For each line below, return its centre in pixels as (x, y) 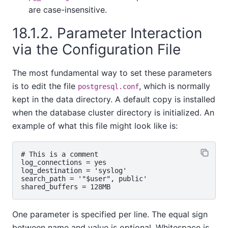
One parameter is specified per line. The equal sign (110, 214)
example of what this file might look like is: (95, 125)
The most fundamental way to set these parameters (112, 73)
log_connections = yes (64, 162)
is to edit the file (45, 86)
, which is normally (175, 86)
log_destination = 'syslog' (74, 170)
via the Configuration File (98, 49)
